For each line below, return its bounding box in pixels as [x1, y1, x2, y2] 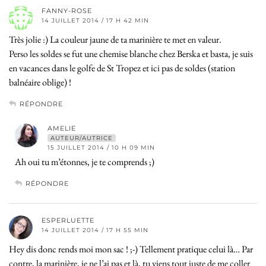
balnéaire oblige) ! [9, 75, 71, 88]
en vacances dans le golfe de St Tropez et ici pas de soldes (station [9, 61, 235, 74]
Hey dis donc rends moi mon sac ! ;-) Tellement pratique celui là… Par [9, 242, 253, 255]
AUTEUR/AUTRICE [50, 134, 113, 142]
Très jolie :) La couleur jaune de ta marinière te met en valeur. [9, 33, 221, 46]
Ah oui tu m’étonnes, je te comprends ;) [15, 155, 154, 168]
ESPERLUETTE [42, 216, 94, 224]
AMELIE [47, 123, 76, 132]
